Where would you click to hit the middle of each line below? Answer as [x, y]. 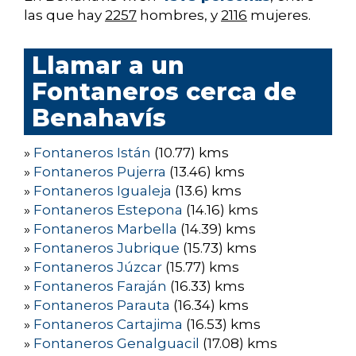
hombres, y [179, 15]
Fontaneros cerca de [164, 92]
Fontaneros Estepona [108, 210]
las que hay [64, 15]
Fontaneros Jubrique [106, 248]
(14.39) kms [217, 229]
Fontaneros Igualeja [103, 191]
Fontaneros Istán [92, 153]
